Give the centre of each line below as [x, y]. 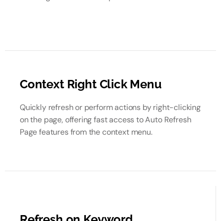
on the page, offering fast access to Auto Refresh [106, 120]
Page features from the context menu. [86, 132]
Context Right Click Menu [91, 84]
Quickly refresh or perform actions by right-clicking [110, 107]
